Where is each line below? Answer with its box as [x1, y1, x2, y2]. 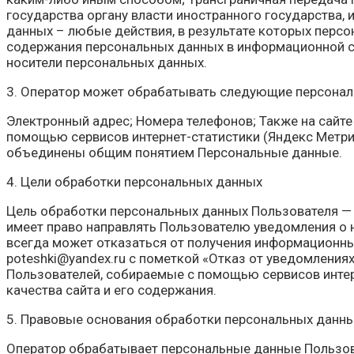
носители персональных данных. [6, 55, 207, 71]
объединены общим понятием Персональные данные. [6, 145, 342, 161]
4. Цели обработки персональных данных [6, 174, 262, 190]
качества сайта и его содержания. [6, 282, 217, 299]
